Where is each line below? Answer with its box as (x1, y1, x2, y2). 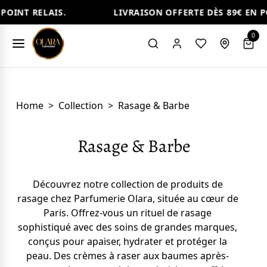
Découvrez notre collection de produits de (32, 178, 223, 191)
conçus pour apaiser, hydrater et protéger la (28, 235, 227, 248)
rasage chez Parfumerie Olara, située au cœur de (17, 192, 238, 205)
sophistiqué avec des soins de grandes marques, (18, 221, 237, 234)
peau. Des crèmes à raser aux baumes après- (26, 249, 229, 262)
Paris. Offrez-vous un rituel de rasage (44, 206, 212, 219)
